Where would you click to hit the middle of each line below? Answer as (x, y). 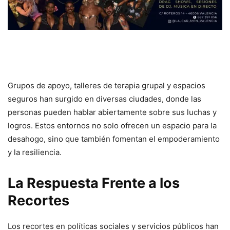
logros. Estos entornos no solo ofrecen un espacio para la (112, 126)
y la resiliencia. (35, 152)
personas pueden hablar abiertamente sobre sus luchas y (112, 112)
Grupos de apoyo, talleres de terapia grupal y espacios (107, 86)
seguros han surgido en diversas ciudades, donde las (104, 99)
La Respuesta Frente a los (94, 183)
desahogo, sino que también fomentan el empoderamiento (114, 139)
